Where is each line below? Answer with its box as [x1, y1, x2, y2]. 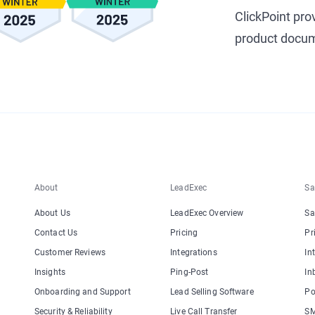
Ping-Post [170, 267, 209, 277]
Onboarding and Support [34, 287, 131, 297]
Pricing [170, 228, 198, 238]
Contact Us [34, 228, 78, 238]
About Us [34, 208, 70, 218]
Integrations [170, 247, 217, 257]
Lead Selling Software [170, 287, 254, 297]
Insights [34, 267, 65, 277]
